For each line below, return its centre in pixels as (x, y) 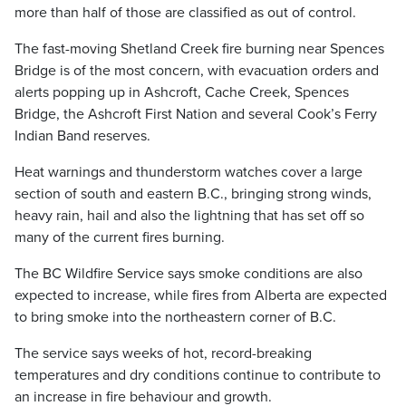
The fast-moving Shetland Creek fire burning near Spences (199, 49)
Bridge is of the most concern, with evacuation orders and (197, 71)
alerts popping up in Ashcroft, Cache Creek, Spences (182, 92)
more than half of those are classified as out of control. (185, 13)
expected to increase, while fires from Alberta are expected (201, 295)
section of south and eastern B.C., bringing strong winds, (193, 194)
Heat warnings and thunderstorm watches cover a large (188, 172)
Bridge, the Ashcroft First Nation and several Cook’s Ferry (196, 114)
